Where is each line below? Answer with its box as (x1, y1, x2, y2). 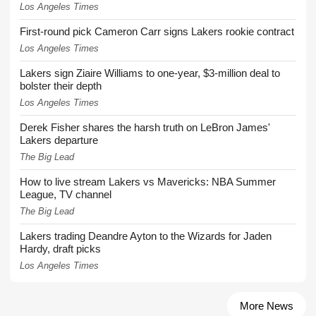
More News (240, 299, 293, 312)
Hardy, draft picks (20, 242, 101, 255)
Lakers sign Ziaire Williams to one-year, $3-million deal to (20, 66, 280, 79)
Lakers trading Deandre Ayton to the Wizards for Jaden (20, 229, 272, 242)
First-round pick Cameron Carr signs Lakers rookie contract (20, 25, 294, 37)
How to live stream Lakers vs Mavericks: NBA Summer (20, 175, 276, 188)
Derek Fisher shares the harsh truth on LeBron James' (20, 121, 270, 133)
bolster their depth (20, 79, 102, 92)
